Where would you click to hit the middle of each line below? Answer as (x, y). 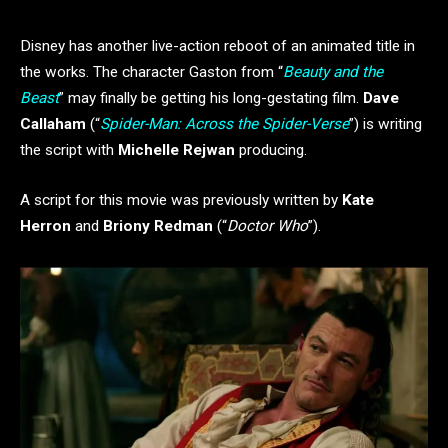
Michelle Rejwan (176, 150)
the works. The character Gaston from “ (151, 72)
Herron (45, 225)
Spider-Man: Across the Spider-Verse (224, 124)
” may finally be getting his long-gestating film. (211, 98)
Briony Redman (158, 225)
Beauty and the (333, 72)
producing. (271, 150)
